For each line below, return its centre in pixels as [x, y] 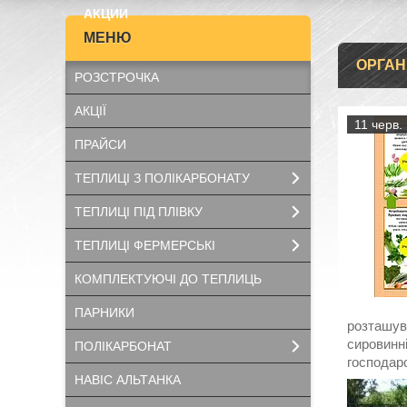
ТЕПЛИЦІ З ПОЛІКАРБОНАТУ [162, 178]
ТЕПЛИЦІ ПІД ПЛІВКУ [139, 212]
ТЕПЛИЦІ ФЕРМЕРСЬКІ [145, 245]
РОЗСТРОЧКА [117, 77]
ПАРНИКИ [104, 313]
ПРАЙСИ [100, 144]
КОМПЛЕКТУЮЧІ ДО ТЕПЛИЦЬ [168, 279]
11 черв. [378, 124]
